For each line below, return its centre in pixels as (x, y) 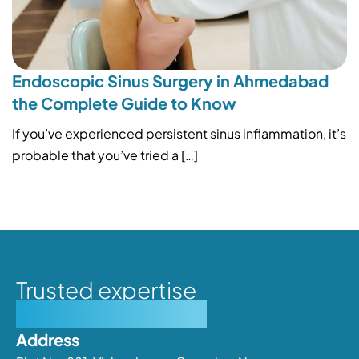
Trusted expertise (106, 290)
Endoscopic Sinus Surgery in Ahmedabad (170, 81)
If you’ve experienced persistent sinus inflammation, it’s (179, 134)
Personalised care (111, 314)
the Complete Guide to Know (124, 103)
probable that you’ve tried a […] (105, 155)
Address (48, 340)
